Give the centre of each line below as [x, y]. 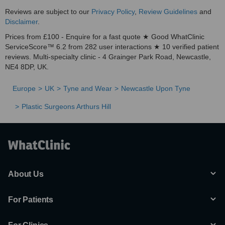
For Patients [31, 200]
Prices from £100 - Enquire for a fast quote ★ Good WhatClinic [105, 37]
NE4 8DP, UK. [27, 67]
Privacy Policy [113, 12]
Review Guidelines [168, 12]
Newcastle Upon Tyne [156, 88]
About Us [26, 174]
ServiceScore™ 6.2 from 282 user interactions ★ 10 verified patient [112, 47]
